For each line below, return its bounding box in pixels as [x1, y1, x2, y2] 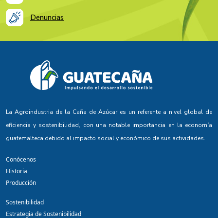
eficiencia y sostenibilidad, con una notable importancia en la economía [6, 121, 212, 129]
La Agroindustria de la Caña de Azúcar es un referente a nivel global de [6, 108, 212, 116]
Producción [6, 179, 36, 187]
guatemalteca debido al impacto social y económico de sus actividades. [6, 134, 205, 143]
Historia [6, 167, 27, 176]
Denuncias [30, 12, 64, 22]
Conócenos [6, 155, 36, 164]
